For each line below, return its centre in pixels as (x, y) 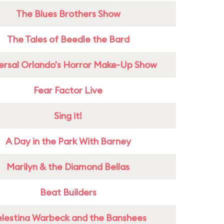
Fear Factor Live (68, 90)
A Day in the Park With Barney (68, 141)
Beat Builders (68, 192)
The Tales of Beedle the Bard (68, 39)
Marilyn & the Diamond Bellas (68, 167)
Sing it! (68, 116)
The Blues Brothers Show (68, 14)
